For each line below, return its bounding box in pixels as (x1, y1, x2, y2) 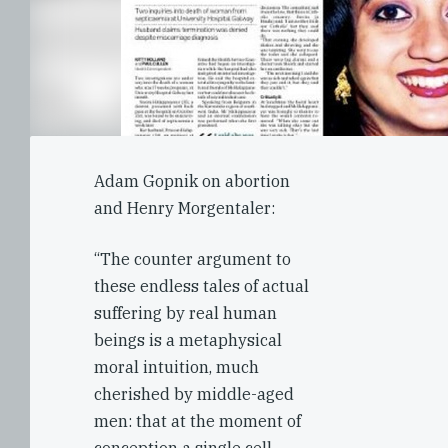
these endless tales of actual (94, 276, 309, 296)
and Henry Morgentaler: (94, 198, 275, 218)
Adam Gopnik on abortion (94, 171, 290, 191)
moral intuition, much (94, 357, 259, 377)
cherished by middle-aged (94, 384, 294, 404)
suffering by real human (94, 303, 277, 323)
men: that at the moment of (94, 411, 301, 431)
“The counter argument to (94, 249, 291, 269)
